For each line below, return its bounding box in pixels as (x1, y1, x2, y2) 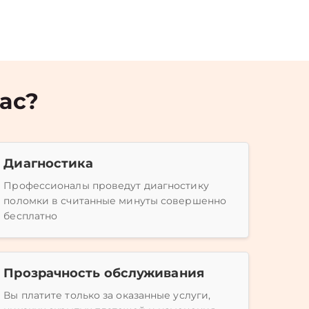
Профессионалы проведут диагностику (3, 179, 209, 192)
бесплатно (3, 210, 58, 222)
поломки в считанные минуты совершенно (3, 195, 227, 207)
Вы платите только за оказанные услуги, (3, 289, 211, 301)
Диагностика (3, 156, 94, 171)
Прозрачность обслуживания (3, 266, 204, 281)
